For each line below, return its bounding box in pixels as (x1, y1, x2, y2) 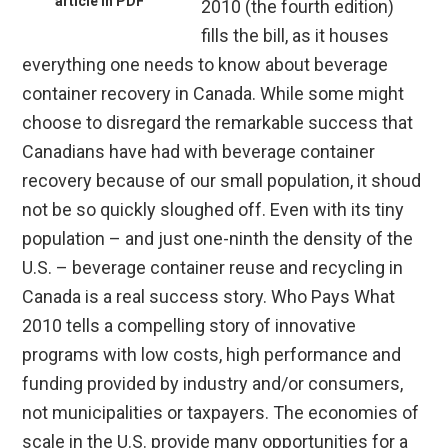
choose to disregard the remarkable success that (22, 112, 414, 134)
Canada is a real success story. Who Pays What (22, 286, 396, 308)
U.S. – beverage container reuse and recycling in (22, 257, 404, 279)
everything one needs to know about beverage (22, 54, 389, 76)
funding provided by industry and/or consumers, (22, 373, 404, 395)
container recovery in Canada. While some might (22, 83, 405, 105)
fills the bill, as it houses (201, 25, 390, 47)
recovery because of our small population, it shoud (22, 170, 422, 192)
